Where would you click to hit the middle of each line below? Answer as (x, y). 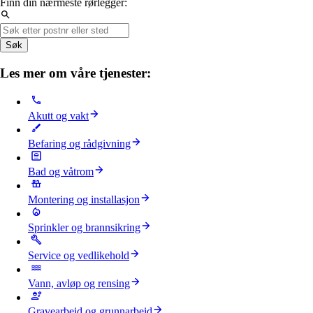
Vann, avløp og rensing (79, 283)
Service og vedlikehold (79, 255)
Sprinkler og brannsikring (84, 227)
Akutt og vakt (58, 115)
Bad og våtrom (61, 171)
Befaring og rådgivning (79, 143)
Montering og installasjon (84, 199)
